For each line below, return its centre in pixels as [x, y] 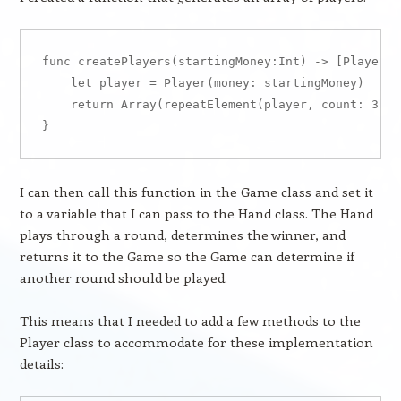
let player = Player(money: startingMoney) [203, 83]
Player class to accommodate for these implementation [196, 342]
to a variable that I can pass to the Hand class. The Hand [196, 213]
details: [41, 363]
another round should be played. [123, 277]
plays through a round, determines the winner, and [182, 235]
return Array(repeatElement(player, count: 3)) [217, 104]
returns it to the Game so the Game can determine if [187, 256]
